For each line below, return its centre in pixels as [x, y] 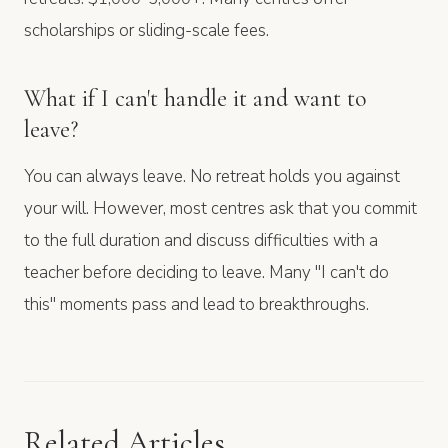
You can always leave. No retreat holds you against [212, 176]
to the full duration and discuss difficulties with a [201, 240]
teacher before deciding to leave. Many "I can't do [206, 272]
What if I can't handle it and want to [195, 98]
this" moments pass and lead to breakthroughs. [196, 304]
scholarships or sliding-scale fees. [146, 30]
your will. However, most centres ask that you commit [220, 208]
